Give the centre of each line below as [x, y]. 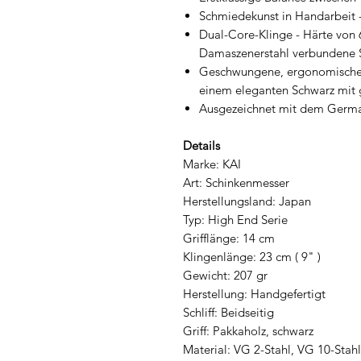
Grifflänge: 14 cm [229, 238]
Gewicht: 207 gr [225, 275]
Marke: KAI [212, 164]
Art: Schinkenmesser [236, 182]
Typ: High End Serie [235, 219]
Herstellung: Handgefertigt [254, 293]
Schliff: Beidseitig [228, 312]
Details [201, 145]
